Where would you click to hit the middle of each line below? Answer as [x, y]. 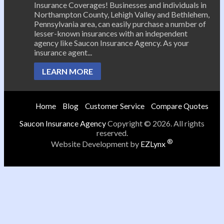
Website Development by [96, 144]
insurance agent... [63, 52]
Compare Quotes [180, 106]
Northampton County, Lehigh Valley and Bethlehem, [122, 14]
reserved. [112, 132]
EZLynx [154, 144]
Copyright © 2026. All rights [155, 123]
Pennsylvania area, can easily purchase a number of [120, 23]
